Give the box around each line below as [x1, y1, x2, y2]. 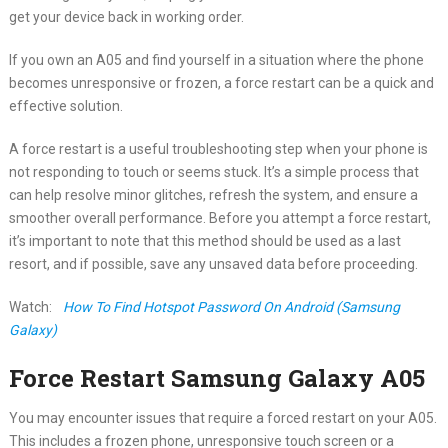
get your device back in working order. [8, 8, 244, 25]
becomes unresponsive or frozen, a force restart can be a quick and [8, 74, 434, 91]
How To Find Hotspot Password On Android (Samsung [62, 298, 400, 315]
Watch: [8, 298, 55, 315]
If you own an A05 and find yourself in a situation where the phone [8, 51, 424, 68]
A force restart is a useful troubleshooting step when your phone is [8, 140, 428, 157]
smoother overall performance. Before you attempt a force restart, [8, 209, 431, 226]
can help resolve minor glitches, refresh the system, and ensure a [8, 186, 418, 203]
